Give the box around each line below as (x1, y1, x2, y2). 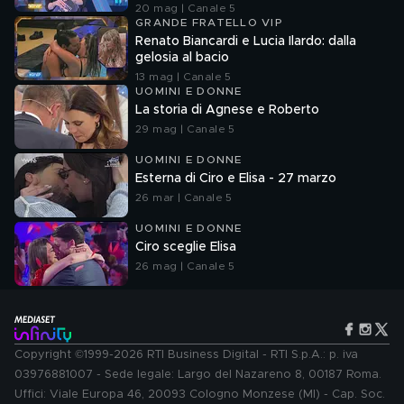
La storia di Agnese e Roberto (135, 104, 319, 116)
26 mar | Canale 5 (135, 192, 233, 203)
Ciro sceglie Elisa (135, 241, 236, 253)
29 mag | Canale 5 (135, 124, 235, 134)
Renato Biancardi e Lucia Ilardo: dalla (135, 35, 356, 48)
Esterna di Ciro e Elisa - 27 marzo (135, 172, 336, 185)
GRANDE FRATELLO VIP (135, 17, 283, 28)
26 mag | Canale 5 (135, 261, 235, 271)
